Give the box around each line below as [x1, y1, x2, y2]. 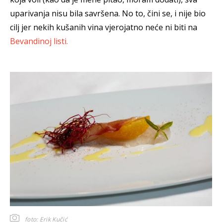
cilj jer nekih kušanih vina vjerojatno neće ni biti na [10, 21, 197, 33]
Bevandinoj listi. [10, 35, 68, 47]
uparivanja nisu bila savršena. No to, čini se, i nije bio [10, 7, 206, 19]
